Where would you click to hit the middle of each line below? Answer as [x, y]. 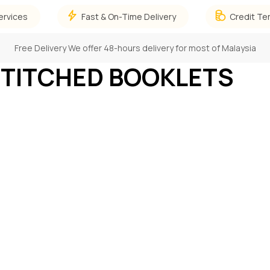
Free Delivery [41, 48]
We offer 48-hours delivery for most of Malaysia [162, 48]
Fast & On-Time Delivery [129, 17]
